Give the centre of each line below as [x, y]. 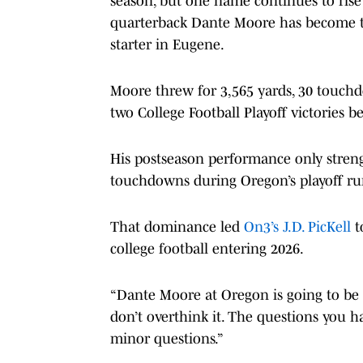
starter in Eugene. [167, 44]
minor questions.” [167, 338]
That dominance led [177, 226]
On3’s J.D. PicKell [297, 226]
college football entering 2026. [207, 248]
